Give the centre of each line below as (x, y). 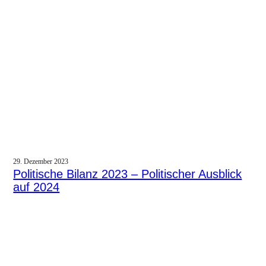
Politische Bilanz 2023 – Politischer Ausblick (128, 174)
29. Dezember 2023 (41, 161)
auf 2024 (37, 187)
